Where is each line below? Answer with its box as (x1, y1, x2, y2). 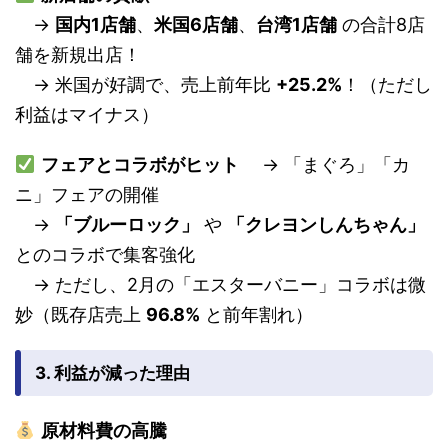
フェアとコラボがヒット (40, 153, 239, 175)
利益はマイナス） (15, 103, 159, 125)
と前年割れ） (200, 303, 313, 325)
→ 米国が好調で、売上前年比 (15, 73, 276, 95)
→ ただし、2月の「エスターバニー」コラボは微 (15, 273, 426, 295)
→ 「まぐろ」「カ (238, 153, 410, 175)
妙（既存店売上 (15, 303, 146, 325)
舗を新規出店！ (15, 43, 141, 65)
